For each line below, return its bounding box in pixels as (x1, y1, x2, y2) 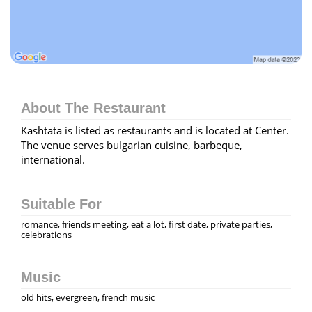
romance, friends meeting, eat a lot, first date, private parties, (21, 217, 272, 231)
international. (21, 152, 85, 166)
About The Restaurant (21, 100, 166, 116)
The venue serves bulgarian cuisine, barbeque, (21, 137, 242, 152)
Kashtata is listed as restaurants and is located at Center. (21, 123, 289, 137)
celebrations (21, 228, 72, 241)
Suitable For (21, 196, 102, 212)
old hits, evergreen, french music (21, 290, 155, 304)
